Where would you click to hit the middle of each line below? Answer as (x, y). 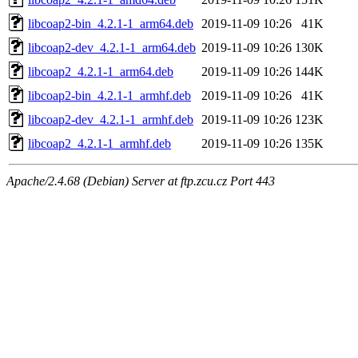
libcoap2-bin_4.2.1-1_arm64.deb (111, 23)
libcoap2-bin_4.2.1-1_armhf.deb (109, 95)
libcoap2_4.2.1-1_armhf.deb (99, 143)
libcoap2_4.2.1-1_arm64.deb (101, 71)
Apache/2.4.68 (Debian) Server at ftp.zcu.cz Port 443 (141, 181)
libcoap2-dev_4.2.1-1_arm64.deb (112, 47)
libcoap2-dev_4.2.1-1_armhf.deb (111, 119)
